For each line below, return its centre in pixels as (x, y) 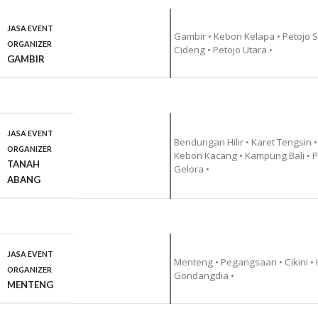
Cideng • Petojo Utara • (223, 50)
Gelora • (191, 169)
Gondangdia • (204, 276)
